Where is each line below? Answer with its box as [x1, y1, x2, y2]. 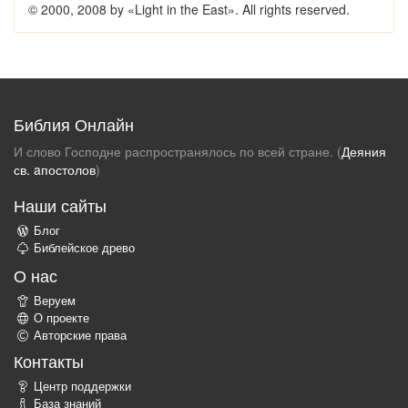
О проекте [34, 310, 89, 327]
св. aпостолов [14, 160, 96, 179]
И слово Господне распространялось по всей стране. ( [14, 142, 342, 161]
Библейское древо [34, 240, 135, 257]
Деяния [342, 142, 386, 161]
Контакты [14, 349, 84, 373]
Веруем [34, 292, 76, 310]
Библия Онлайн [14, 112, 134, 137]
